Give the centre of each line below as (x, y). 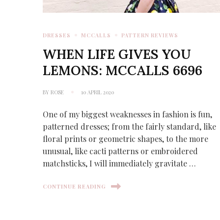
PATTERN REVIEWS (150, 35)
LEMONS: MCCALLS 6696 (123, 70)
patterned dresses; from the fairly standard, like (130, 126)
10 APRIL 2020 (98, 92)
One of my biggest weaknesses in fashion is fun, (128, 114)
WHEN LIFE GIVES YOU (117, 54)
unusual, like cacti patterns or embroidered (121, 151)
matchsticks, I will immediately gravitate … (120, 163)
